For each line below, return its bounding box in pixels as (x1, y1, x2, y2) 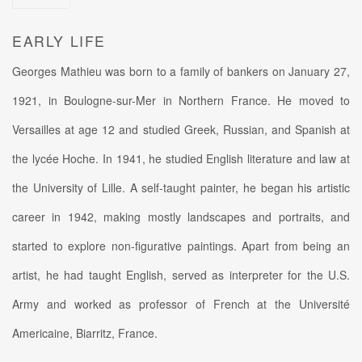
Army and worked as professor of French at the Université (12, 295, 350, 312)
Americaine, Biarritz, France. (12, 324, 158, 341)
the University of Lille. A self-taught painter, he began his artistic (12, 179, 350, 196)
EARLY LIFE (12, 30, 106, 51)
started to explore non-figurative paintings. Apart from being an (12, 237, 350, 254)
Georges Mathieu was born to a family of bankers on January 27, (12, 62, 350, 79)
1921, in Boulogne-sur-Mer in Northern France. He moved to (12, 91, 350, 108)
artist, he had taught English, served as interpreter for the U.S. (12, 266, 350, 283)
